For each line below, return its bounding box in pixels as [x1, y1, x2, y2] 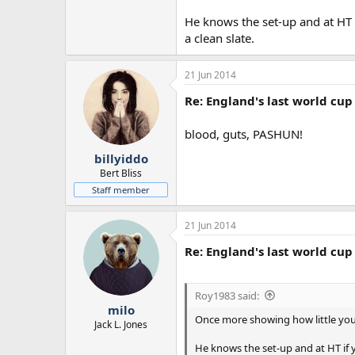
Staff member [92, 184, 150, 197]
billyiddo [94, 151, 148, 167]
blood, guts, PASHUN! [185, 125, 303, 142]
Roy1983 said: [195, 288, 259, 303]
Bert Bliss [100, 166, 142, 181]
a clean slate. [185, 29, 254, 46]
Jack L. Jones [94, 317, 147, 331]
